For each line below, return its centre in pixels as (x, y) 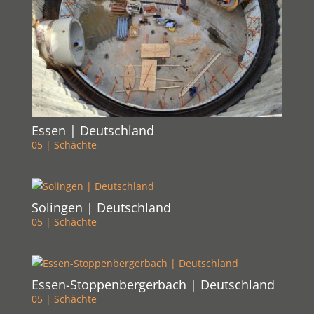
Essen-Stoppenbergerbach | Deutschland (153, 285)
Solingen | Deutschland (101, 208)
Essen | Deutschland (93, 131)
